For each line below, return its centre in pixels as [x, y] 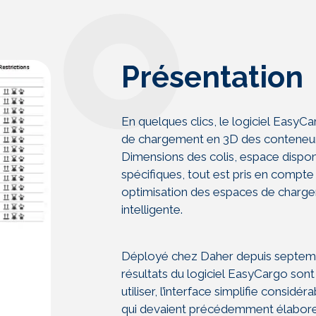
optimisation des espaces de [200, 192]
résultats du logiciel [175, 274]
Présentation [212, 77]
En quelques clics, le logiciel [197, 121]
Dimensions [154, 157]
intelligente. [152, 209]
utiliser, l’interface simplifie [191, 291]
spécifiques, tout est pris [188, 174]
